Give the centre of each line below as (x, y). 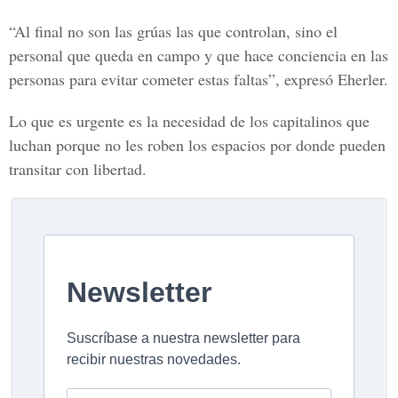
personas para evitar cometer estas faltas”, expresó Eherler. (199, 79)
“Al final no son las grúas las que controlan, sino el (173, 31)
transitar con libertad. (78, 169)
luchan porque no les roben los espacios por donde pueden (197, 145)
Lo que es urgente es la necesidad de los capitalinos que (189, 121)
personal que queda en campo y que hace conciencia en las (199, 55)
